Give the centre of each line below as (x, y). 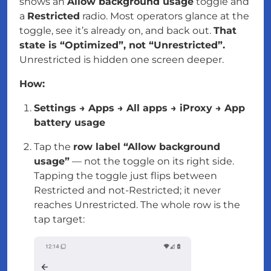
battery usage (70, 122)
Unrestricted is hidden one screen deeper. (122, 60)
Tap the (54, 147)
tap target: (59, 219)
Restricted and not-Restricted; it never (127, 190)
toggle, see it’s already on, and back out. (116, 31)
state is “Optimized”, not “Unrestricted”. (122, 45)
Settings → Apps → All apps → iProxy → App (139, 108)
